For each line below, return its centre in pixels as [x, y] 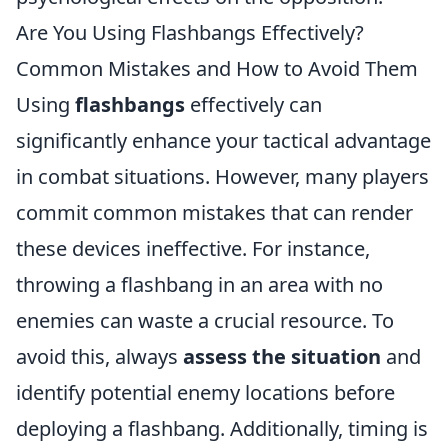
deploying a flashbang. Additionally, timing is [222, 428]
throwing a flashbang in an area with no [199, 284]
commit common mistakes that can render [214, 212]
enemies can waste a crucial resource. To [205, 320]
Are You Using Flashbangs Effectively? [190, 32]
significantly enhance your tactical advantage [223, 140]
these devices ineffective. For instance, [193, 248]
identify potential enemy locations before [205, 392]
